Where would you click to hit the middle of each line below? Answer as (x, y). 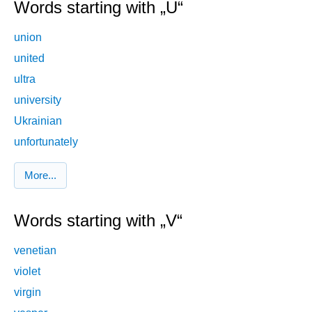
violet (27, 271)
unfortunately (46, 141)
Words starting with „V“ (98, 221)
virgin (28, 292)
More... (40, 175)
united (29, 58)
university (38, 100)
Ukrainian (38, 120)
